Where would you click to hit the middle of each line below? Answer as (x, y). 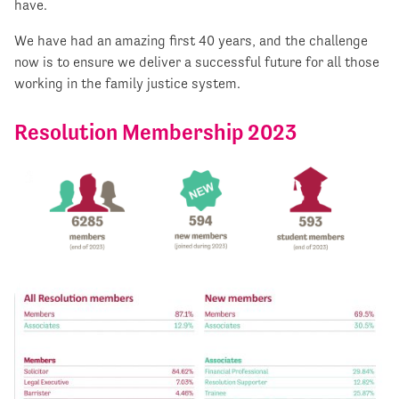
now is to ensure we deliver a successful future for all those (197, 61)
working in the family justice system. (127, 83)
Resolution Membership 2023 (155, 132)
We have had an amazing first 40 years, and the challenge (191, 40)
